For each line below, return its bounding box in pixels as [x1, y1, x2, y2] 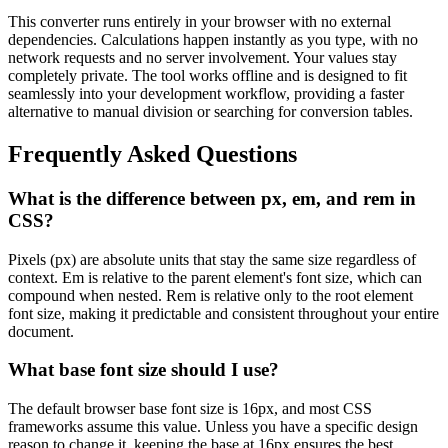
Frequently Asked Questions [8, 141, 297, 168]
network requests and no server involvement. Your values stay [8, 49, 397, 67]
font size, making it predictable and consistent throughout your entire [8, 304, 439, 322]
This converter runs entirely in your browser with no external [8, 13, 391, 31]
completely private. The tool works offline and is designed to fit [8, 67, 407, 85]
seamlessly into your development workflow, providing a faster [8, 85, 404, 103]
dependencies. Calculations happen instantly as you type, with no [8, 31, 418, 49]
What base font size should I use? [8, 359, 279, 381]
